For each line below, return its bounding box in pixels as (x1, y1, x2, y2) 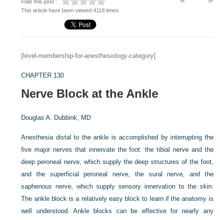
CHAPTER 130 (21, 72, 64, 79)
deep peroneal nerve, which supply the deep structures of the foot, (21, 158, 214, 165)
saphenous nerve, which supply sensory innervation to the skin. (21, 183, 214, 190)
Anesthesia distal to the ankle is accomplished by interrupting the (21, 134, 214, 141)
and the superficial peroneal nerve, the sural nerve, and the (21, 170, 214, 178)
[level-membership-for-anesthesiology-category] (21, 52, 156, 59)
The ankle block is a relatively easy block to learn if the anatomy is (21, 195, 214, 202)
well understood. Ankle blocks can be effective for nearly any (21, 207, 214, 215)
